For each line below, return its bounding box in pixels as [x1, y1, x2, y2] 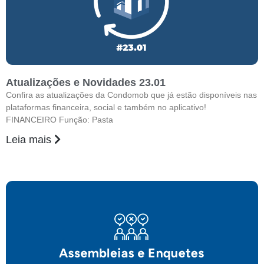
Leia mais [6, 134, 54, 146]
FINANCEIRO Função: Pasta [6, 115, 113, 124]
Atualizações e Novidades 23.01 [6, 77, 166, 88]
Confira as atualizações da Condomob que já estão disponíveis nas [6, 90, 257, 100]
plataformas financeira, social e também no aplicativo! [6, 103, 206, 112]
